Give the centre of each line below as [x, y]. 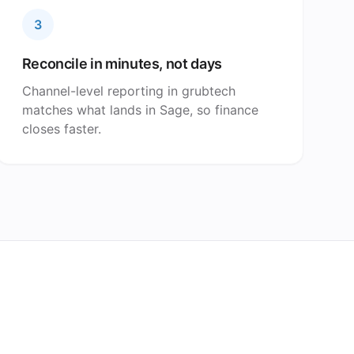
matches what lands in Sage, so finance [140, 110]
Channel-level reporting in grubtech [128, 91]
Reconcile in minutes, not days [122, 64]
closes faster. [61, 129]
